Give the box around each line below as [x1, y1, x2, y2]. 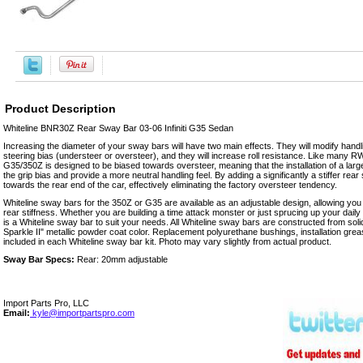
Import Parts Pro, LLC [3, 297, 89, 308]
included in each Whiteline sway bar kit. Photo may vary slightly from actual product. [3, 236, 331, 246]
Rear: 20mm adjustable [75, 254, 168, 264]
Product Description [5, 101, 116, 115]
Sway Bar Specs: [3, 254, 75, 264]
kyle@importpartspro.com [30, 307, 135, 318]
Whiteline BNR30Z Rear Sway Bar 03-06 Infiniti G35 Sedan [3, 122, 233, 133]
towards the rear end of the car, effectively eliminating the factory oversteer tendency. [3, 179, 337, 190]
